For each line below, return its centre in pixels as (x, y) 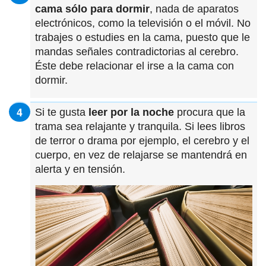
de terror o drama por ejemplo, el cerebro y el (142, 141)
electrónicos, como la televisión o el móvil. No (143, 23)
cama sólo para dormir (92, 9)
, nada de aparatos (194, 9)
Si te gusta (62, 113)
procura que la (210, 113)
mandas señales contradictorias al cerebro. (137, 52)
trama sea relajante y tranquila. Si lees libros (140, 127)
